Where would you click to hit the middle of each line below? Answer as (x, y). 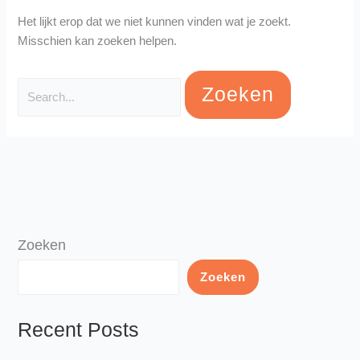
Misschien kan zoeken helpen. (98, 41)
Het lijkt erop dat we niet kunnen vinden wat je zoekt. (155, 21)
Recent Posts (79, 329)
